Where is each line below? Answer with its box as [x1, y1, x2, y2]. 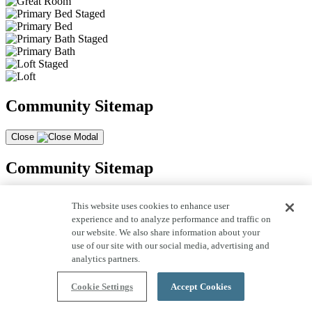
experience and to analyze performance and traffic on [72, 214, 272, 224]
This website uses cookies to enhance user [72, 201, 230, 211]
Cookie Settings [71, 281, 133, 292]
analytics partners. [72, 253, 141, 264]
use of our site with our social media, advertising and [72, 240, 270, 251]
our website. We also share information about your [72, 227, 260, 237]
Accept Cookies [170, 281, 232, 292]
